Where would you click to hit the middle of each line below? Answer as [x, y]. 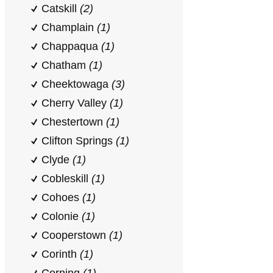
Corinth [61, 254]
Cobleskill [66, 179]
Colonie [62, 216]
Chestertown [74, 122]
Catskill [61, 9]
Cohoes [62, 197]
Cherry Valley [76, 103]
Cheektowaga [76, 84]
